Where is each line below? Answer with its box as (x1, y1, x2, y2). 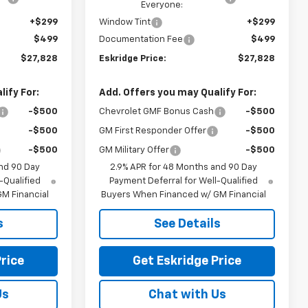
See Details (153, 217, 221, 230)
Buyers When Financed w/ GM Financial (101, 190, 267, 199)
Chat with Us (148, 288, 226, 301)
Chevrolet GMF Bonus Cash (99, 107, 214, 116)
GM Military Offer (99, 145, 170, 155)
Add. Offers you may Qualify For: (99, 87, 257, 98)
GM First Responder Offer (99, 126, 207, 135)
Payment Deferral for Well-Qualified (109, 176, 258, 186)
